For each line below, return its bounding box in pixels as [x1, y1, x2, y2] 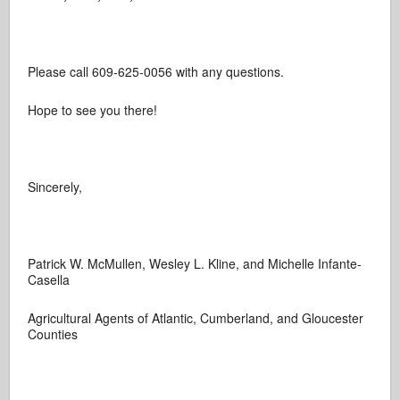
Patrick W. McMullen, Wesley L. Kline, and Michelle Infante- [28, 254, 362, 272]
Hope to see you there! [28, 101, 158, 119]
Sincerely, [28, 178, 83, 196]
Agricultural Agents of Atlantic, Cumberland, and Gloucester [28, 309, 364, 327]
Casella [28, 271, 71, 288]
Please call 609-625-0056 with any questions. [28, 62, 285, 80]
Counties [28, 325, 79, 343]
